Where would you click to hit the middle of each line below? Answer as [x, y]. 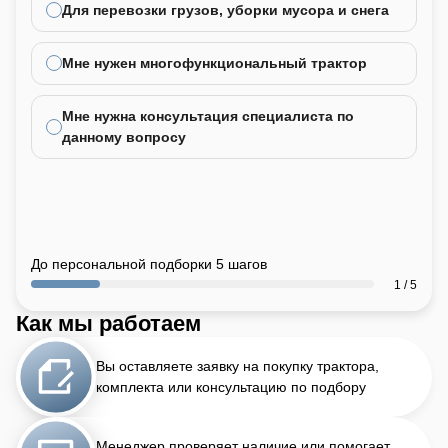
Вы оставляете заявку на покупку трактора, [237, 365]
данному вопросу [124, 136]
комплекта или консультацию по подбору [231, 386]
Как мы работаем [108, 323]
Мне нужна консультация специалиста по [208, 115]
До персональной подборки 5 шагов [149, 263]
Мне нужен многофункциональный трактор [214, 62]
